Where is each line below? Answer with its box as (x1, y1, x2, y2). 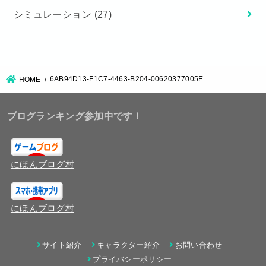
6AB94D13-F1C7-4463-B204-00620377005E (49, 75, 204, 83)
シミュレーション (13, 8, 94, 20)
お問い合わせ (175, 240, 223, 250)
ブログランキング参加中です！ (7, 110, 142, 122)
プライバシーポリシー (93, 255, 172, 264)
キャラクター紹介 (96, 240, 160, 250)
